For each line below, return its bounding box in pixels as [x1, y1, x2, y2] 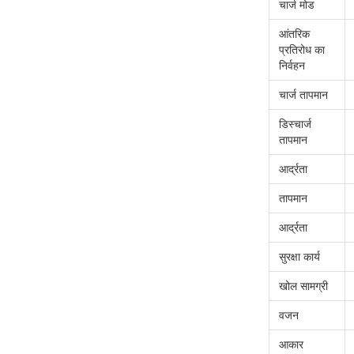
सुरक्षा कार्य [279, 250, 320, 264]
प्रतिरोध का [279, 43, 325, 57]
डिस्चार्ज [279, 118, 311, 131]
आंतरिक [279, 28, 310, 41]
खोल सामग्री [279, 280, 328, 293]
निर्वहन [279, 59, 305, 73]
